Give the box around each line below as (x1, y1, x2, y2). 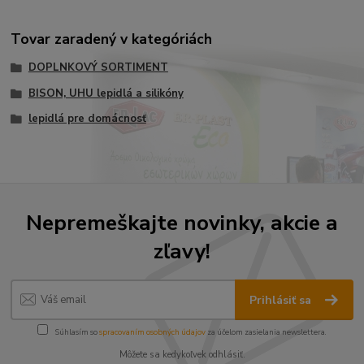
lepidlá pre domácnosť (28, 111, 146, 127)
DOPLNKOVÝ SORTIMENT (28, 59, 168, 75)
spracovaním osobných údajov (99, 326, 206, 337)
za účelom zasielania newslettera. (206, 326, 327, 337)
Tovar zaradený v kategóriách (11, 28, 213, 49)
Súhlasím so (54, 326, 99, 337)
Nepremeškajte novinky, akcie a (26, 207, 338, 237)
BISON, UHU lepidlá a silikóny (28, 85, 184, 101)
